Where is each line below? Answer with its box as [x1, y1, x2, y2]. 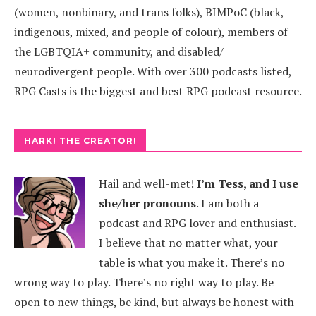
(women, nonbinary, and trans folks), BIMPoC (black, [14, 4, 284, 20]
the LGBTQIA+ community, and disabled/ [14, 44, 224, 59]
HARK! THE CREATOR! [24, 135, 137, 146]
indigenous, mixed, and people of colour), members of [14, 24, 288, 39]
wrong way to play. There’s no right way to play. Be [14, 274, 274, 290]
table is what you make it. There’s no [99, 255, 284, 270]
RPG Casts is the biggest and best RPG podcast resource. [14, 83, 302, 99]
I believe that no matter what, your [99, 235, 278, 250]
